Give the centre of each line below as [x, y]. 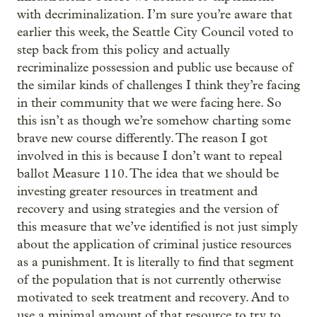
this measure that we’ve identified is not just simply [157, 227]
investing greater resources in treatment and [137, 191]
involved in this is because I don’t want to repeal [150, 156]
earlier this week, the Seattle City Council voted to [155, 32]
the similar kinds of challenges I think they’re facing [158, 85]
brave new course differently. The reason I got [142, 138]
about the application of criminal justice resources [154, 244]
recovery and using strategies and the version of [148, 209]
